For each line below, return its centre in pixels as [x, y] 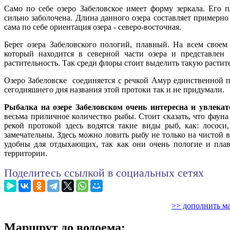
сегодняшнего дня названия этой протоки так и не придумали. [114, 90]
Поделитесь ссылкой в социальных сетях [104, 173]
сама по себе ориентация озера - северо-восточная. [93, 27]
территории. [26, 154]
